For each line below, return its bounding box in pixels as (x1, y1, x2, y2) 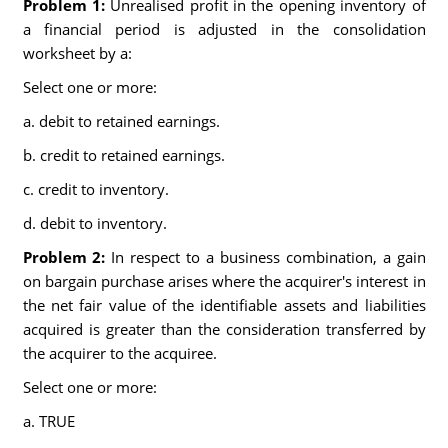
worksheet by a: (22, 43, 132, 63)
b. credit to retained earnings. (22, 145, 225, 165)
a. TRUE (22, 411, 75, 431)
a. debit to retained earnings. (22, 111, 220, 131)
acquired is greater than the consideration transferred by (22, 319, 426, 339)
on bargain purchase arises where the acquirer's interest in (22, 271, 426, 291)
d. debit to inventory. (22, 213, 167, 233)
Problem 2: (22, 247, 112, 267)
